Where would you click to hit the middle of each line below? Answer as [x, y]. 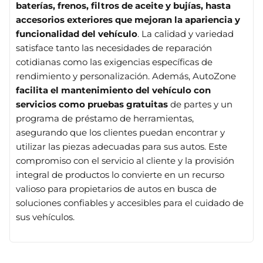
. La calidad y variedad [186, 34]
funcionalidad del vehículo [77, 34]
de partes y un [200, 104]
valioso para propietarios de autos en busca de [116, 189]
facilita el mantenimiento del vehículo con [113, 90]
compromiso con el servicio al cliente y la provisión [125, 161]
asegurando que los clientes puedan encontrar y [120, 132]
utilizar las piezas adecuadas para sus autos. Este [122, 146]
